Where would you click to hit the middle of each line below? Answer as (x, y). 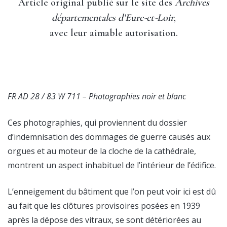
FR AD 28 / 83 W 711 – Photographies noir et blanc (97, 97)
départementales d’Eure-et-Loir (112, 18)
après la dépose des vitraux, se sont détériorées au (104, 220)
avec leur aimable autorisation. (113, 33)
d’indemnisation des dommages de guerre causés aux (109, 137)
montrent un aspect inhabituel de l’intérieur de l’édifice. (112, 165)
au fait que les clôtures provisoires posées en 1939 (104, 206)
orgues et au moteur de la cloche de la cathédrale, (102, 151)
